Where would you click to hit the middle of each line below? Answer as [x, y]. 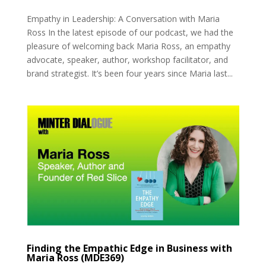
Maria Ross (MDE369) [75, 258]
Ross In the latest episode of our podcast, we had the [130, 32]
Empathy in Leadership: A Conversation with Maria [123, 18]
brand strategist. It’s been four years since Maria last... [129, 73]
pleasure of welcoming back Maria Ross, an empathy [128, 46]
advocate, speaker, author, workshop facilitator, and [127, 59]
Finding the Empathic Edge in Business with [129, 248]
